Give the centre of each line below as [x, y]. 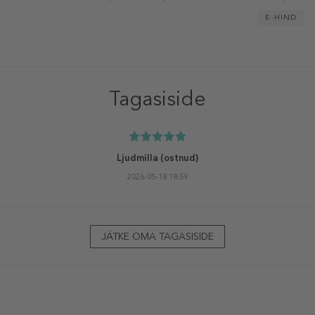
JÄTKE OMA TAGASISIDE [157, 236]
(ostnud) [178, 157]
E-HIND [281, 17]
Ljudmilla [137, 157]
